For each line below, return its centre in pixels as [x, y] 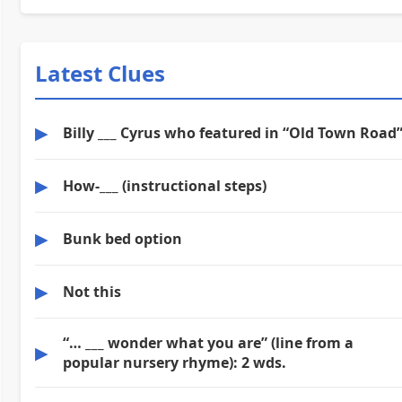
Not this [92, 291]
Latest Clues [100, 73]
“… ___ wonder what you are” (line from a [208, 342]
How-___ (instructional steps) [165, 185]
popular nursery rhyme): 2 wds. [175, 362]
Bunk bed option [122, 238]
